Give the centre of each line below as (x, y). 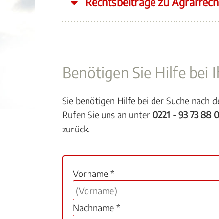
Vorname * (94, 173)
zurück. (76, 129)
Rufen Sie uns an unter (107, 115)
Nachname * (97, 208)
